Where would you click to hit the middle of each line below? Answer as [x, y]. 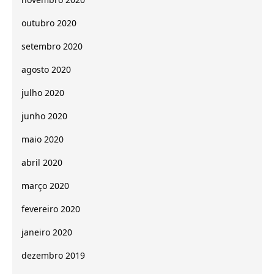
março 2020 [45, 185]
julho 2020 [43, 92]
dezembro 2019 [53, 255]
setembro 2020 [52, 46]
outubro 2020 [49, 23]
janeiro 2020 [47, 232]
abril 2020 [42, 162]
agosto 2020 [46, 69]
